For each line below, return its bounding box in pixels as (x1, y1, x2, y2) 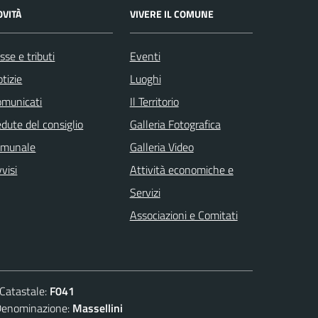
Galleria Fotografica (129, 115, 221, 133)
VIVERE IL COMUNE (129, 6, 214, 21)
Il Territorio (129, 92, 179, 110)
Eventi (129, 47, 160, 65)
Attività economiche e (129, 160, 234, 178)
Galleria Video (129, 138, 194, 155)
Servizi (129, 183, 160, 201)
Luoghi (129, 70, 161, 87)
